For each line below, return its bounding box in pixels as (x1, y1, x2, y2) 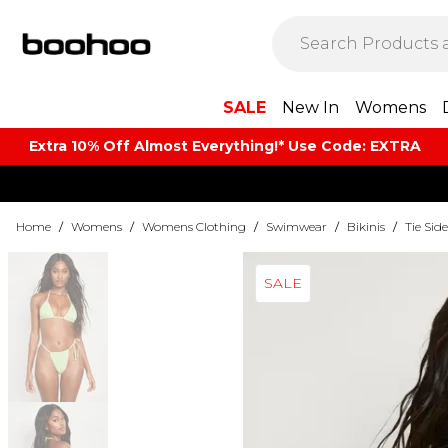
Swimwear (266, 219, 327, 234)
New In (282, 98, 339, 117)
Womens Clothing (142, 219, 246, 234)
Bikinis (347, 219, 385, 234)
